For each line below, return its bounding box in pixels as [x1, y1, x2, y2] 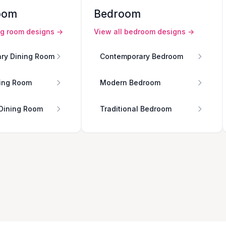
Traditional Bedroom [100, 104, 172, 113]
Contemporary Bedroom [100, 51, 183, 61]
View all [94, 27, 124, 36]
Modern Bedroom [100, 78, 160, 87]
